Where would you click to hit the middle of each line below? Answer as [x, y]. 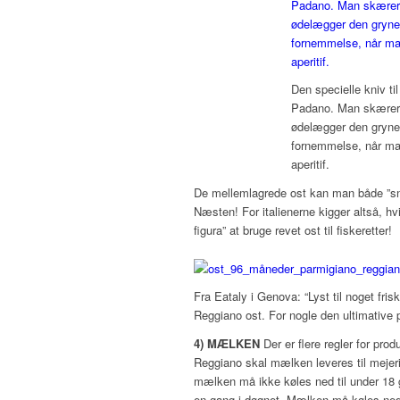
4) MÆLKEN [227, 343]
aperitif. [310, 164]
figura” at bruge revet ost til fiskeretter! [293, 230]
